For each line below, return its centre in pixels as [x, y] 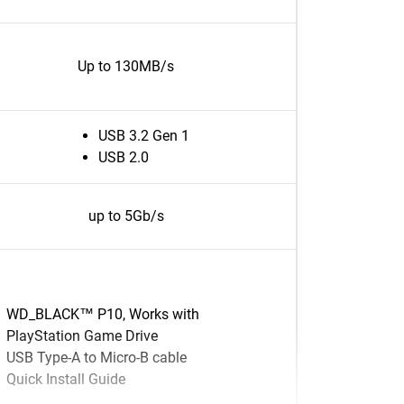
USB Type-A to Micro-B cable [96, 358]
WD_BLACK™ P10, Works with [103, 314]
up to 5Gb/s [126, 216]
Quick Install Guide [66, 379]
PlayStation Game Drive [82, 336]
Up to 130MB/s [126, 66]
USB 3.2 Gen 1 [144, 136]
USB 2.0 [124, 157]
